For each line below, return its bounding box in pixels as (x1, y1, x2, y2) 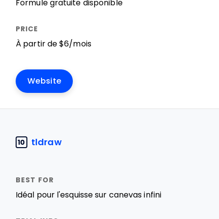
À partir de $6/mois (16, 40, 91, 48)
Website (27, 77, 62, 85)
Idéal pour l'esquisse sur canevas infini (16, 191, 162, 199)
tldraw (31, 137, 62, 147)
